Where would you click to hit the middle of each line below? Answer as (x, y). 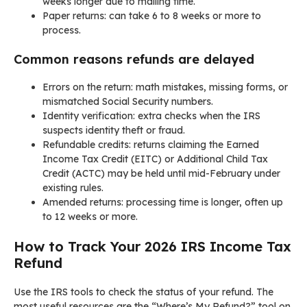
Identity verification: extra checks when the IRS (151, 115)
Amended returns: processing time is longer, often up (163, 202)
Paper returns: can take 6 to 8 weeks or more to (152, 15)
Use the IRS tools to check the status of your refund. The (144, 292)
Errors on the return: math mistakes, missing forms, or (165, 87)
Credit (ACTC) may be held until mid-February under (161, 173)
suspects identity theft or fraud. (114, 130)
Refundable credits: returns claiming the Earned (151, 144)
